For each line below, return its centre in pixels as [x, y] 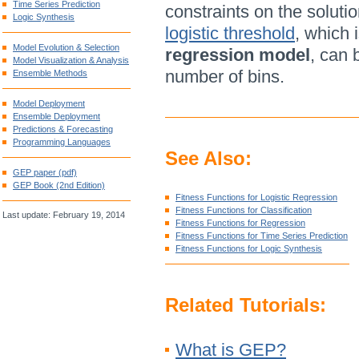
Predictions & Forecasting [63, 129]
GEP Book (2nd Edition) [59, 185]
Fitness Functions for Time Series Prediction [262, 236]
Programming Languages [62, 142]
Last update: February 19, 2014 [64, 215]
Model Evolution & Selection [66, 47]
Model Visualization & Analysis [71, 60]
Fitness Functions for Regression [240, 223]
